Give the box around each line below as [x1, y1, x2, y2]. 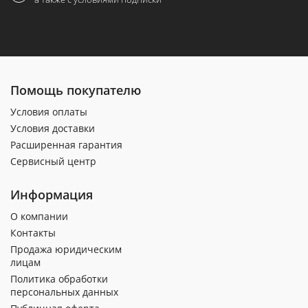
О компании [10, 209, 68, 223]
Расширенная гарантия [10, 137, 122, 151]
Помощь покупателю [10, 81, 141, 98]
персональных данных [10, 285, 118, 298]
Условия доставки [10, 121, 95, 135]
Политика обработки [10, 272, 108, 285]
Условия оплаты [10, 104, 87, 118]
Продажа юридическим [10, 242, 122, 256]
